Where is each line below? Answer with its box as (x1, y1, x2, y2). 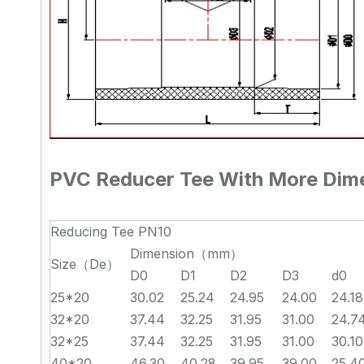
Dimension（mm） (130, 245, 243, 262)
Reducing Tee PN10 (50, 223, 171, 240)
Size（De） (50, 256, 119, 272)
